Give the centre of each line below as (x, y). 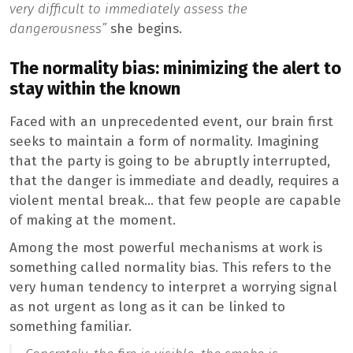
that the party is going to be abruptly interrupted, (170, 162)
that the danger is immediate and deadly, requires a (175, 181)
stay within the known (95, 89)
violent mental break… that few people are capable (175, 201)
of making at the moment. (93, 221)
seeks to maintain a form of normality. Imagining (164, 142)
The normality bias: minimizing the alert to (175, 69)
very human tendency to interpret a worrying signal (173, 288)
